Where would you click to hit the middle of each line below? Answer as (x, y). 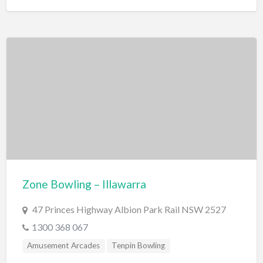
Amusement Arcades (64, 246)
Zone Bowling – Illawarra (84, 184)
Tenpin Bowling (139, 246)
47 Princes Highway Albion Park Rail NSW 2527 (129, 210)
